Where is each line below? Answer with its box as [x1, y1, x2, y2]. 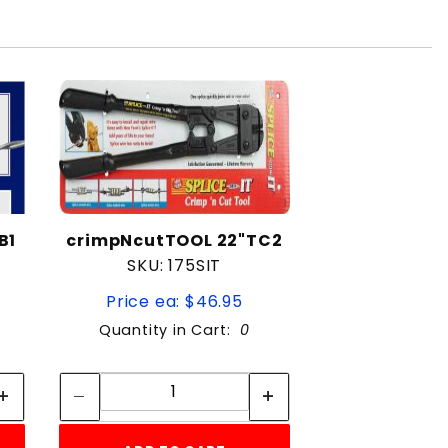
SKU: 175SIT [127, 253, 222, 277]
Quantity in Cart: [98, 319, 241, 340]
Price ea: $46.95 [105, 289, 243, 313]
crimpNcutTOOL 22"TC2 [66, 228, 283, 252]
